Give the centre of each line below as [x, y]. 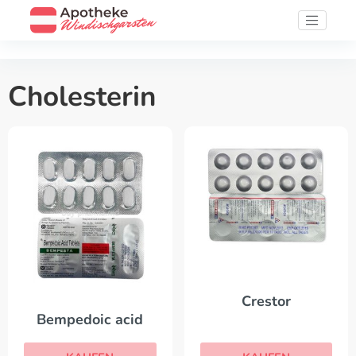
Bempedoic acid [90, 319]
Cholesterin [82, 97]
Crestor [266, 301]
